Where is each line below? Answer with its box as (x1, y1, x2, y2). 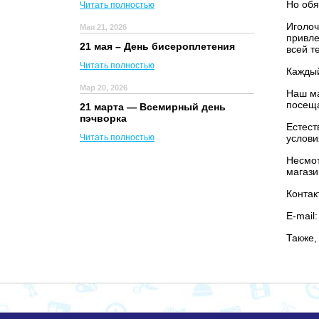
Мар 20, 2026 (80, 83, 127, 92)
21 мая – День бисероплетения (80, 41, 235, 52)
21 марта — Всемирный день (80, 101, 226, 113)
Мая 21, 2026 (80, 23, 127, 31)
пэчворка (80, 113, 127, 124)
